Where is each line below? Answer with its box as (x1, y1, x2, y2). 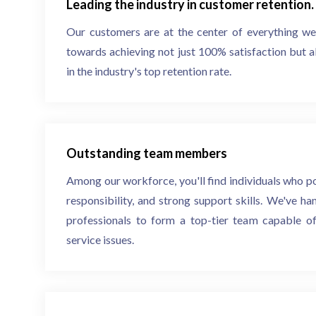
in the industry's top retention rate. (66, 64, 231, 78)
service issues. (66, 233, 134, 246)
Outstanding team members (66, 145, 227, 161)
